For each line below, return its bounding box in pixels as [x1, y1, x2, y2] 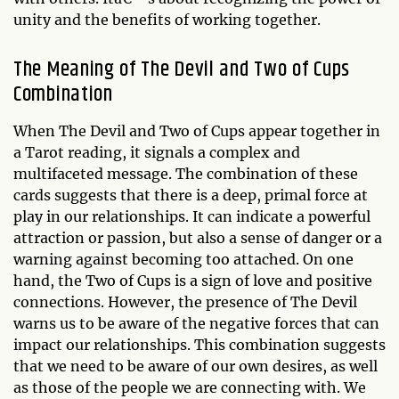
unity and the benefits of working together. [13, 10, 321, 28]
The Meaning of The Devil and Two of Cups [13, 53, 351, 85]
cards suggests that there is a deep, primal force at [13, 185, 368, 204]
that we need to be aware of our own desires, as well [13, 356, 378, 375]
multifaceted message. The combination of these [13, 164, 358, 183]
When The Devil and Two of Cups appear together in [13, 121, 380, 140]
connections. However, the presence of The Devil [13, 292, 357, 311]
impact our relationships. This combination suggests [13, 335, 386, 354]
